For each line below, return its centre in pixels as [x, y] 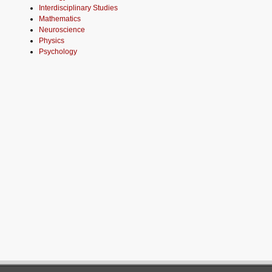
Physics [52, 40]
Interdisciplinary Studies [78, 8]
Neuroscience [62, 29]
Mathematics [60, 19]
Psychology [58, 51]
